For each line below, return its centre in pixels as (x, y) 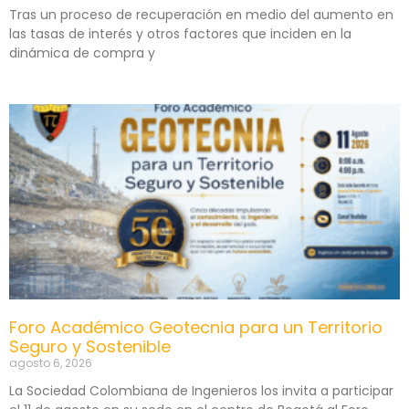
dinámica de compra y (82, 52)
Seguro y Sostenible (90, 346)
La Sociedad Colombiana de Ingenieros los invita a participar (201, 390)
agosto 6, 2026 (51, 362)
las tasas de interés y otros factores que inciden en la (180, 33)
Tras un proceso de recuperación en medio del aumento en (201, 14)
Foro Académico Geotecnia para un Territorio (196, 327)
